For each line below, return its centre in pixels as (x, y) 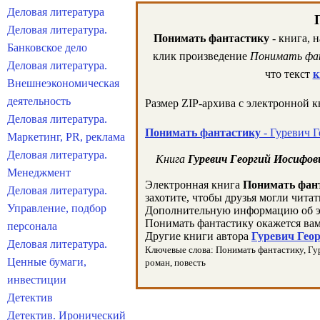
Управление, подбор (57, 208)
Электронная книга (194, 185)
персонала (32, 226)
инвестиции (37, 280)
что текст (289, 74)
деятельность (39, 101)
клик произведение (201, 56)
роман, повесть (175, 262)
